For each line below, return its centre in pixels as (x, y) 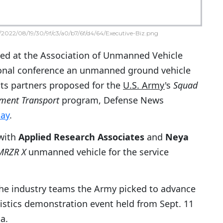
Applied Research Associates (81, 137)
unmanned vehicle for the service (97, 152)
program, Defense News (111, 100)
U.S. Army (144, 85)
